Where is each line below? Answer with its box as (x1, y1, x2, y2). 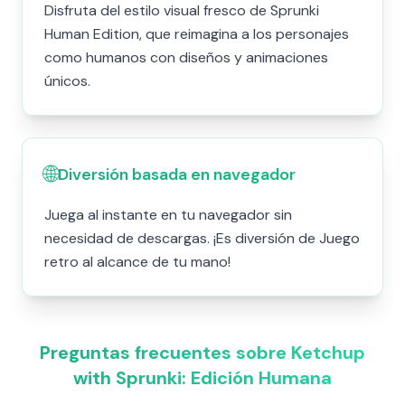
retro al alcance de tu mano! (44, 252, 231, 271)
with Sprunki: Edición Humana (73, 366, 332, 390)
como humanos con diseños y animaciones (44, 48, 328, 67)
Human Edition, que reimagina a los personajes (44, 24, 349, 43)
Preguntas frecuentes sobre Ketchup (40, 341, 365, 364)
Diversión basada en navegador (58, 164, 296, 185)
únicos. (44, 71, 90, 90)
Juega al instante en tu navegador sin (44, 205, 292, 224)
